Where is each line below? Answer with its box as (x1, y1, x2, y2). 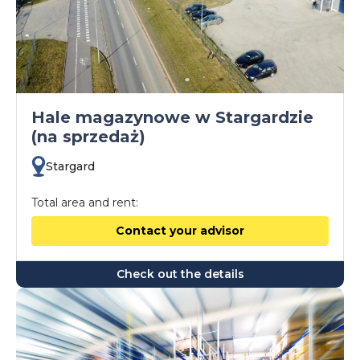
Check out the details (116, 267, 244, 282)
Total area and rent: (31, 195, 138, 211)
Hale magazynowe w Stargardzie (31, 108, 313, 128)
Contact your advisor (116, 223, 244, 239)
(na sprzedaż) (31, 127, 145, 147)
